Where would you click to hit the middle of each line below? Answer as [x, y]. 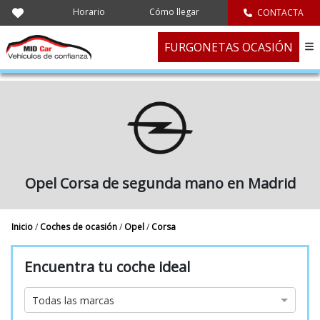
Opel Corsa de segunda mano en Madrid [160, 183]
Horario [89, 12]
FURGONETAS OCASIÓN [228, 47]
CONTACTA [280, 12]
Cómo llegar [174, 12]
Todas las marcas [73, 300]
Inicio [23, 227]
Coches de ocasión [80, 227]
